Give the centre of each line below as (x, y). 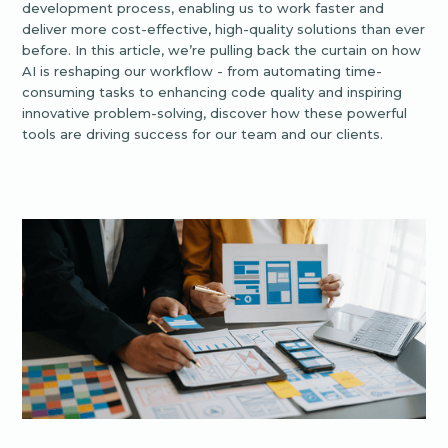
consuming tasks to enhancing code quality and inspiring (212, 92)
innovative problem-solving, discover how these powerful (215, 113)
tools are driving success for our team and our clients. (203, 134)
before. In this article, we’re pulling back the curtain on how (222, 50)
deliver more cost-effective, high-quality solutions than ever (224, 29)
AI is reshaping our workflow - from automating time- (202, 71)
